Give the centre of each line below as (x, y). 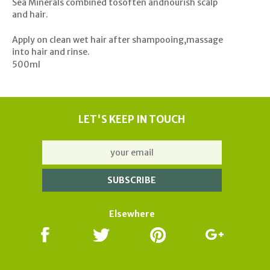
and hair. (30, 15)
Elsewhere (132, 214)
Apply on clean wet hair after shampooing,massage (117, 40)
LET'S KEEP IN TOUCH (132, 120)
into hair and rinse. (51, 52)
